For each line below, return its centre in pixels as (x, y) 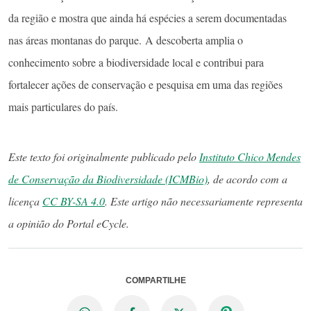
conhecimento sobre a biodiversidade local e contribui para (136, 62)
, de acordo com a (247, 178)
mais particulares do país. (65, 106)
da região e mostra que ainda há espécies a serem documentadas (148, 17)
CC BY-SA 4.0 (74, 201)
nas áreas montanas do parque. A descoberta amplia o (126, 40)
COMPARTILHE (155, 280)
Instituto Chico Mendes (250, 156)
